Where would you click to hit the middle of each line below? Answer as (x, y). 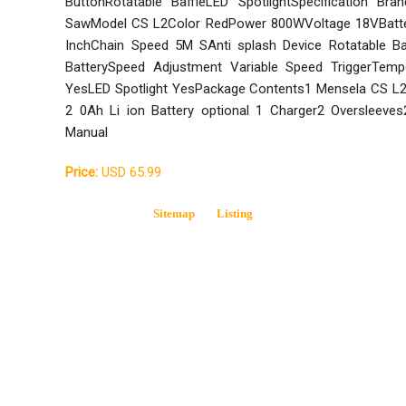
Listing (235, 214)
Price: (82, 173)
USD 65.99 (130, 173)
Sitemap (174, 214)
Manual (87, 133)
